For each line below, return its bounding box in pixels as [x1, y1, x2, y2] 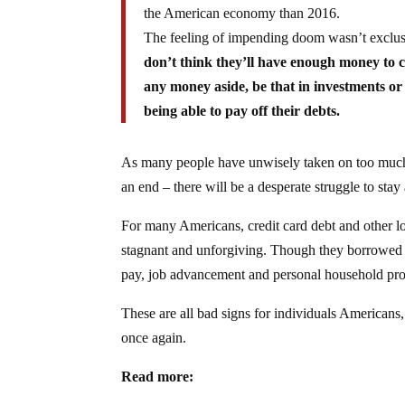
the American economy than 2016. [144, 5, 341, 21]
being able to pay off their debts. [144, 102, 341, 118]
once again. [121, 329, 187, 345]
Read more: [121, 368, 194, 384]
